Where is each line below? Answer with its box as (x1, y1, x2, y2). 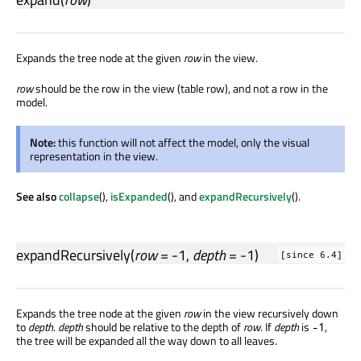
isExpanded (110, 188, 168, 205)
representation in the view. (30, 147, 158, 165)
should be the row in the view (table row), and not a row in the (33, 80, 328, 98)
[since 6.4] (280, 249, 342, 261)
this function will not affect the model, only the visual (58, 134, 309, 151)
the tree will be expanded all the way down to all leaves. (16, 332, 277, 350)
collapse (59, 188, 99, 205)
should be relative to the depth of (83, 318, 243, 336)
